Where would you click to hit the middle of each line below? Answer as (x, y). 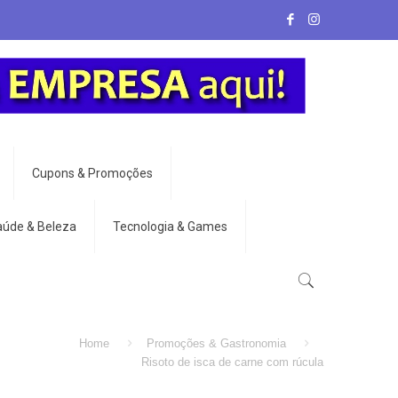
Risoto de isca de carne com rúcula (232, 362)
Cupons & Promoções (92, 173)
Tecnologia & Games (170, 227)
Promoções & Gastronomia (216, 343)
